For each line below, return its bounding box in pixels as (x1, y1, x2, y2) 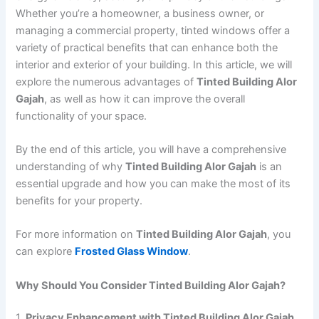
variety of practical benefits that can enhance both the (16, 41, 278, 54)
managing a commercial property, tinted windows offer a (16, 23, 291, 37)
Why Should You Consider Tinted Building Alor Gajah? (16, 278, 286, 292)
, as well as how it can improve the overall (44, 92, 246, 105)
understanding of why (16, 159, 126, 173)
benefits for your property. (16, 194, 143, 207)
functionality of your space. (16, 109, 147, 122)
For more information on (16, 228, 137, 241)
